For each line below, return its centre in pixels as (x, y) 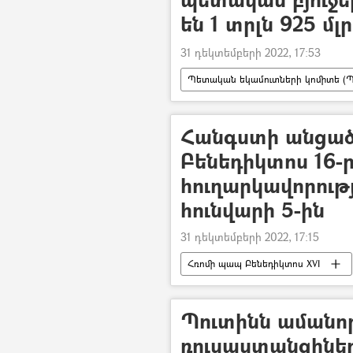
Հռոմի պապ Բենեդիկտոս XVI (254, 264)
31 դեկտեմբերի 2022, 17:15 (250, 237)
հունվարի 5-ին (253, 210)
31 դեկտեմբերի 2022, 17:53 (251, 52)
